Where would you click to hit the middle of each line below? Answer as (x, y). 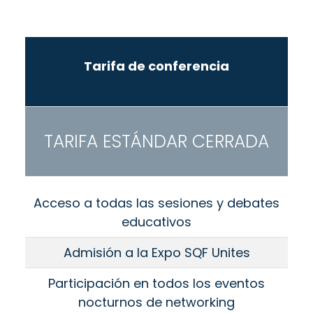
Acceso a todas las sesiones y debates (156, 203)
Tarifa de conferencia (156, 66)
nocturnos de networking (156, 303)
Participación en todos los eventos (156, 284)
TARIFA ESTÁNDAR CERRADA (156, 141)
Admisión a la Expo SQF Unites (156, 253)
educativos (156, 222)
